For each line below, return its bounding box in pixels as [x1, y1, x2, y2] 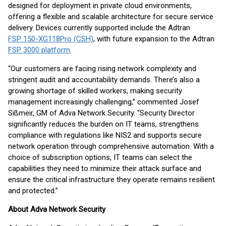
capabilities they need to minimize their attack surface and [8, 164, 201, 173]
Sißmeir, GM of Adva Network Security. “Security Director [8, 108, 195, 118]
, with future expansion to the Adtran [93, 34, 214, 43]
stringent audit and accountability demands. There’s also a [8, 75, 200, 84]
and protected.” [8, 186, 58, 195]
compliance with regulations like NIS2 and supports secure [8, 131, 202, 140]
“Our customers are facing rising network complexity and [8, 64, 196, 73]
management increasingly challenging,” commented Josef [8, 97, 199, 106]
